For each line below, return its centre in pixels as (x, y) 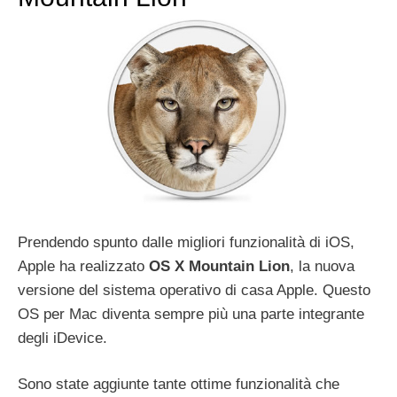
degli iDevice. (62, 338)
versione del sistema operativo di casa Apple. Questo (194, 290)
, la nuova (322, 266)
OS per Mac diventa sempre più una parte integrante (191, 314)
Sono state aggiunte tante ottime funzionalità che (179, 385)
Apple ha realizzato (83, 266)
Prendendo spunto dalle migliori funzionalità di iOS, (186, 242)
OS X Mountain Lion (219, 266)
